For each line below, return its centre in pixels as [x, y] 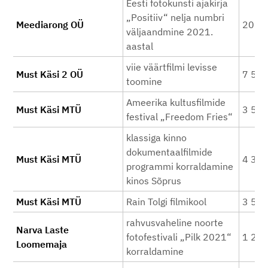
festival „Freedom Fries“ [179, 117]
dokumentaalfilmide [169, 152]
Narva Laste [42, 230]
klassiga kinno [156, 138]
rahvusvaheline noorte [175, 223]
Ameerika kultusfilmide [176, 102]
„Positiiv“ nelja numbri [175, 17]
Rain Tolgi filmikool [166, 202]
